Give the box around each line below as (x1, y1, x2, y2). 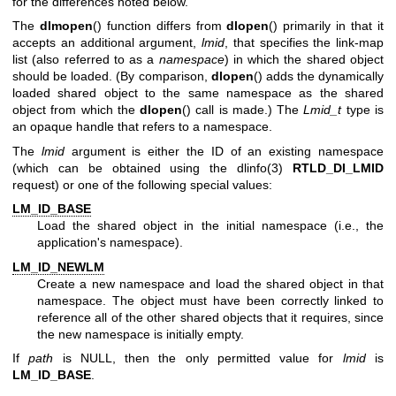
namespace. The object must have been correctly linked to (37, 293, 384, 308)
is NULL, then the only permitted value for (53, 350, 343, 365)
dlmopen (39, 19, 93, 34)
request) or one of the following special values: (12, 177, 272, 192)
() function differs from (92, 19, 227, 34)
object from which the (12, 103, 141, 118)
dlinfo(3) (237, 160, 284, 175)
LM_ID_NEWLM (12, 259, 104, 274)
